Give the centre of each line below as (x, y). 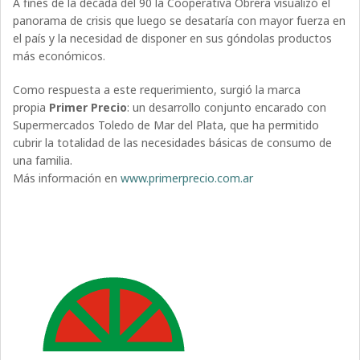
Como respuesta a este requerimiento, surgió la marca (157, 90)
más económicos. (59, 56)
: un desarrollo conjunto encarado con (227, 108)
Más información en (67, 178)
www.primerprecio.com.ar (187, 178)
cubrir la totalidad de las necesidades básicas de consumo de (173, 143)
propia (31, 108)
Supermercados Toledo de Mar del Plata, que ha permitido (166, 125)
